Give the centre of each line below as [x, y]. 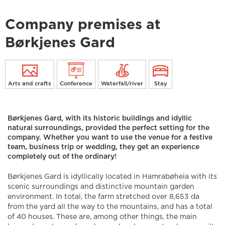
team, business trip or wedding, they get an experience [103, 147]
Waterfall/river [122, 84]
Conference [76, 84]
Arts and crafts [30, 84]
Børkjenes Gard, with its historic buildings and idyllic [100, 119]
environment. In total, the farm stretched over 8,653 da [103, 197]
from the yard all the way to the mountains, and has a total [110, 207]
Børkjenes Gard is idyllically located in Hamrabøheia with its [112, 177]
